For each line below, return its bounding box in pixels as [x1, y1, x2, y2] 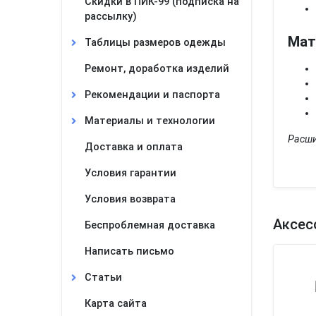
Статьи [85, 272, 122, 284]
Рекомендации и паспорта [85, 89, 220, 101]
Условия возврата [85, 193, 176, 205]
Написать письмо [85, 245, 174, 257]
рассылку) [85, 11, 137, 23]
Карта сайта [85, 298, 147, 310]
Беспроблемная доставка [85, 219, 215, 231]
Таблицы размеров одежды [85, 37, 226, 49]
